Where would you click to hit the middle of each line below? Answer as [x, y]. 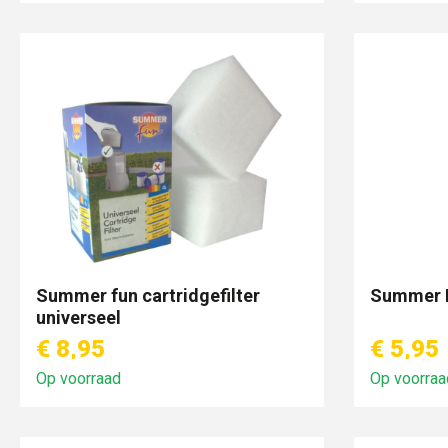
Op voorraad [78, 378]
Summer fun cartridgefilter [148, 295]
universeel [78, 317]
